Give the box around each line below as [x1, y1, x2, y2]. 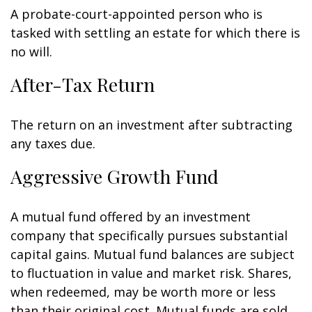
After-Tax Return [10, 72, 155, 97]
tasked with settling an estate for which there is [10, 24, 300, 41]
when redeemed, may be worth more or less [10, 283, 276, 300]
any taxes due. [10, 135, 95, 152]
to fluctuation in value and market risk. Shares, [10, 265, 292, 281]
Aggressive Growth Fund [10, 164, 219, 189]
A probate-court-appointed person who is [10, 6, 263, 22]
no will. [10, 43, 52, 60]
